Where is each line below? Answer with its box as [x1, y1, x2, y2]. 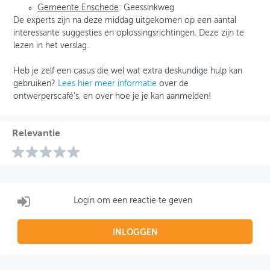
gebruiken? [13, 79, 58, 88]
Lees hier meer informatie [58, 79, 157, 88]
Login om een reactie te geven [74, 196, 193, 206]
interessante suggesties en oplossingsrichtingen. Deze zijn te [13, 28, 244, 37]
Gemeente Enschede [37, 3, 119, 12]
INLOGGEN [112, 228, 158, 237]
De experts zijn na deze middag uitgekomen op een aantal [13, 16, 236, 25]
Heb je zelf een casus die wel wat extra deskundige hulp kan [13, 66, 242, 75]
